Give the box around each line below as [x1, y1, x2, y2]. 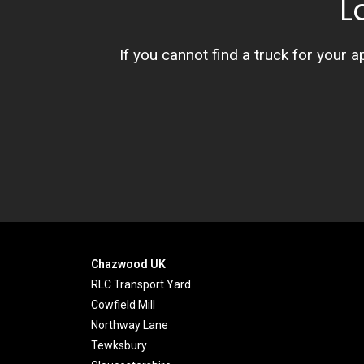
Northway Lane [91, 318, 168, 331]
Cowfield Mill [91, 298, 155, 311]
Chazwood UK [91, 258, 166, 271]
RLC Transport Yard [91, 278, 191, 291]
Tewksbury [91, 339, 147, 352]
